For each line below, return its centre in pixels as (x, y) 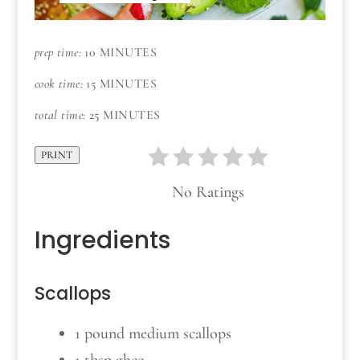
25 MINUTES (125, 115)
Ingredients (102, 241)
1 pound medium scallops (153, 334)
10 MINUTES (121, 53)
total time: (60, 115)
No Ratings (208, 192)
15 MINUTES (122, 84)
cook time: (59, 84)
